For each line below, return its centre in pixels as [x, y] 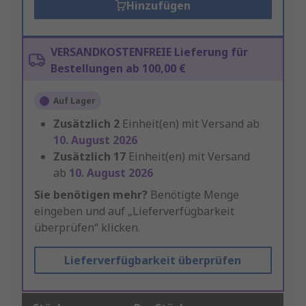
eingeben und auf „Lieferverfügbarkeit [134, 211]
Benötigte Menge [193, 195]
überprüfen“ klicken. [87, 228]
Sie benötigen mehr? [91, 195]
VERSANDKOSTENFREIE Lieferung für [149, 52]
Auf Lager [74, 101]
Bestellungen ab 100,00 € [118, 69]
